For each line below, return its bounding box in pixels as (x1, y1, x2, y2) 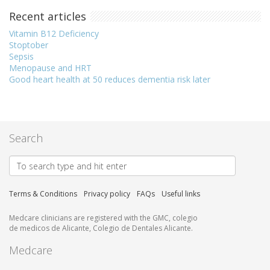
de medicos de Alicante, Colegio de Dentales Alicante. (9, 223, 193, 234)
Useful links (162, 189, 200, 199)
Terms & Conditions (9, 189, 77, 199)
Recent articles (9, 9, 86, 24)
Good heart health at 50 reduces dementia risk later (9, 74, 210, 86)
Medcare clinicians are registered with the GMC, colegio (9, 213, 198, 224)
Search (9, 131, 43, 146)
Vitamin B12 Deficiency (9, 28, 99, 40)
